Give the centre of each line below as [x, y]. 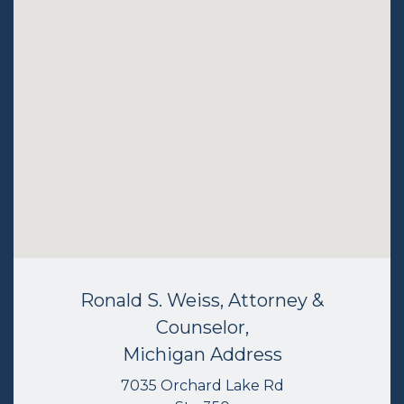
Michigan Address [202, 355]
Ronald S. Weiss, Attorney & [202, 301]
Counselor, [202, 328]
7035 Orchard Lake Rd [202, 386]
